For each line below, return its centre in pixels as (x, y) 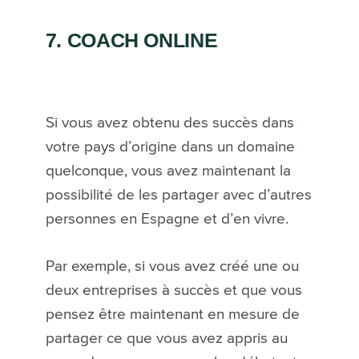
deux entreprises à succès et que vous (173, 290)
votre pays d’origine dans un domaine (170, 147)
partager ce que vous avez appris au (166, 338)
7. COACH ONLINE (131, 40)
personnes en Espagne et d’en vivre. (167, 219)
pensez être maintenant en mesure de (172, 314)
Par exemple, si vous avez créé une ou (172, 266)
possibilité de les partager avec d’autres (178, 195)
